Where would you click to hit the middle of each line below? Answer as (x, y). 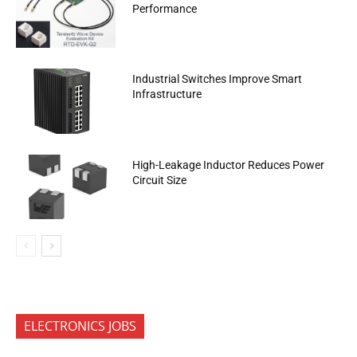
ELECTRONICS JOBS (80, 326)
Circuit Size (160, 180)
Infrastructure (167, 94)
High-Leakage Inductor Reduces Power (229, 165)
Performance (165, 8)
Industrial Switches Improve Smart (218, 79)
